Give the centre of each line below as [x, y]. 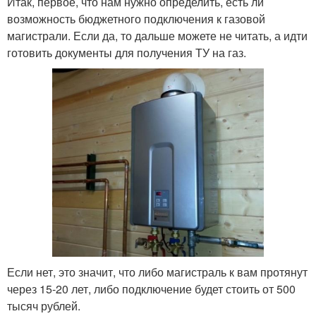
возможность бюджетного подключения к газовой [136, 18]
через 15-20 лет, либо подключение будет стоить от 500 [151, 289]
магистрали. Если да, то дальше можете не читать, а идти [157, 35]
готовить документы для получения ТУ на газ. [127, 52]
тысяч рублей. [44, 306]
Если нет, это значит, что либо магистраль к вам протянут [157, 272]
